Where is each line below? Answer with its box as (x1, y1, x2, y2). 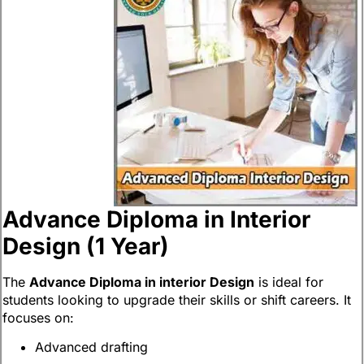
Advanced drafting (35, 338, 148, 355)
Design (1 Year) (2, 232, 169, 260)
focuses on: (2, 309, 74, 326)
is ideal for (254, 273, 323, 290)
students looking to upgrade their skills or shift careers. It (2, 291, 351, 308)
